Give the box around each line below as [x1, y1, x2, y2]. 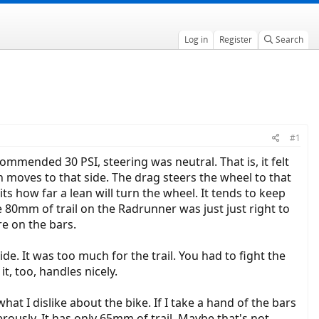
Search [275, 33, 303, 46]
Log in [184, 33, 208, 46]
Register [219, 33, 252, 46]
